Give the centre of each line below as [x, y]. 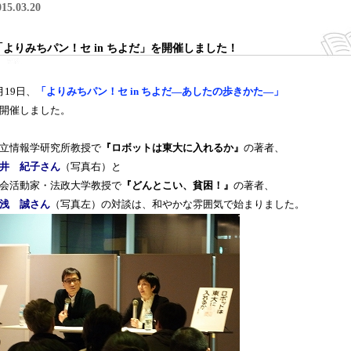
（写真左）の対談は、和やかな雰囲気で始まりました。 [177, 204]
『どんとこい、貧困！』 [177, 186]
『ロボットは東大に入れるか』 [172, 148]
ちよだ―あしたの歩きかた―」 [212, 92]
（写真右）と [91, 167]
